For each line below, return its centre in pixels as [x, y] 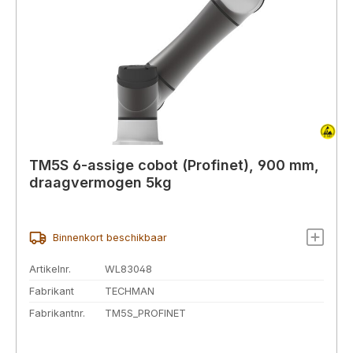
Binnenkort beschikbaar [110, 238]
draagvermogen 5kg [100, 182]
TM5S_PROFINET [145, 313]
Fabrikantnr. [57, 313]
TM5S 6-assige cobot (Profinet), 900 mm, [174, 165]
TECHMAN [130, 291]
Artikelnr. [50, 269]
